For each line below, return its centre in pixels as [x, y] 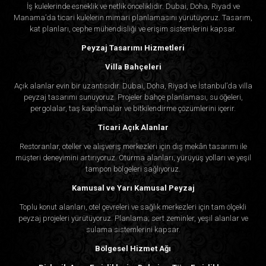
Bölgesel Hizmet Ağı [133, 248]
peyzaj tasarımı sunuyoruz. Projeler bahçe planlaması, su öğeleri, [133, 97]
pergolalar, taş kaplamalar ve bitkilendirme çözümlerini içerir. [133, 108]
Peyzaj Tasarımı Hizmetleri [133, 47]
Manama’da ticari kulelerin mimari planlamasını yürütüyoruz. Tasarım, [133, 17]
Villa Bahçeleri [133, 66]
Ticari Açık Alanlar [133, 127]
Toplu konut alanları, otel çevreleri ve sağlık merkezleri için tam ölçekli [133, 207]
